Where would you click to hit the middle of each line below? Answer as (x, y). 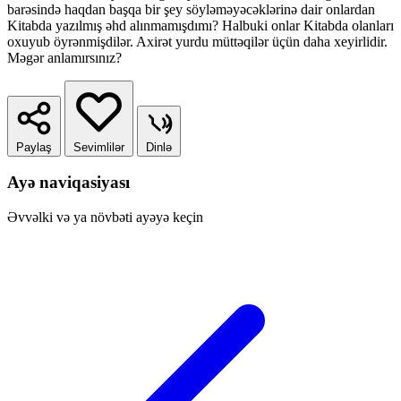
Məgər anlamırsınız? (64, 57)
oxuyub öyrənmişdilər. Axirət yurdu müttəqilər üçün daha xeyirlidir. (197, 41)
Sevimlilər (99, 147)
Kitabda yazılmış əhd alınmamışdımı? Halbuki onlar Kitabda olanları (200, 25)
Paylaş (34, 147)
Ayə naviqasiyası (68, 183)
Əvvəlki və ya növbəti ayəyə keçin (105, 217)
